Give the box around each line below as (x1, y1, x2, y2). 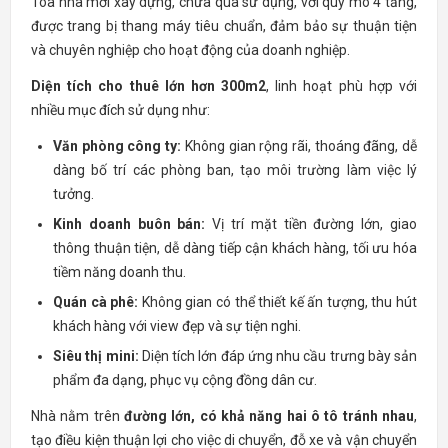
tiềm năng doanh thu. (53, 263, 186, 280)
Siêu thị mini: (53, 347, 139, 364)
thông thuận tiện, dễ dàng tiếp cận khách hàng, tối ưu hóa (53, 239, 417, 256)
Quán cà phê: (53, 293, 139, 310)
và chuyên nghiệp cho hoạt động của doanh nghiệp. (31, 41, 350, 58)
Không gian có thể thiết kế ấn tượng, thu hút (138, 293, 418, 310)
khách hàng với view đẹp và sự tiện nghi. (53, 317, 301, 334)
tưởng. (53, 185, 94, 202)
